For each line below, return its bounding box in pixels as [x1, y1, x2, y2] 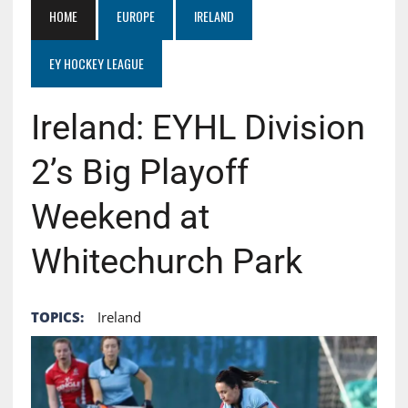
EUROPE [116, 5, 155, 25]
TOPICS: [30, 307, 84, 326]
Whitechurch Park [30, 240, 302, 281]
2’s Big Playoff [30, 151, 249, 192]
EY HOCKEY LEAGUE [48, 53, 144, 73]
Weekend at [30, 196, 209, 237]
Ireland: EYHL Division [30, 107, 365, 148]
